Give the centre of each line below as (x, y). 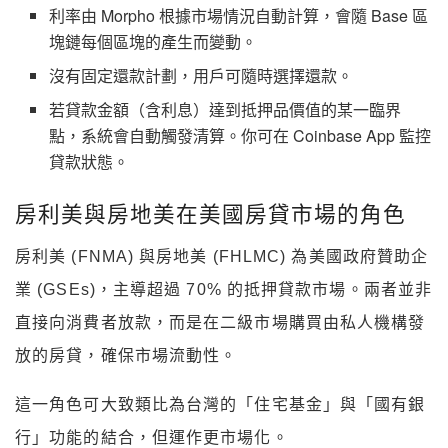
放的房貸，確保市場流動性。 (126, 355)
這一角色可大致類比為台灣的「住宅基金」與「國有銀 (220, 404)
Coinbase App (344, 135)
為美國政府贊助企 (360, 256)
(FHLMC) (249, 256)
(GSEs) (64, 289)
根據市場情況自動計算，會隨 (263, 15)
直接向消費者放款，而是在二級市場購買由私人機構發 (220, 322)
